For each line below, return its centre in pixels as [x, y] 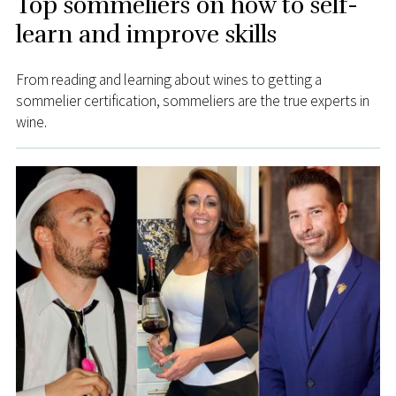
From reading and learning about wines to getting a [168, 80]
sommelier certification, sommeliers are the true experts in [192, 101]
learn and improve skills [146, 34]
